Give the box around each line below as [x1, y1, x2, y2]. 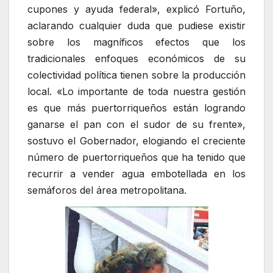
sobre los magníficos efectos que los [27, 36, 246, 49]
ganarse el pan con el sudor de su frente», [27, 118, 246, 131]
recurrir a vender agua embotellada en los [27, 168, 246, 180]
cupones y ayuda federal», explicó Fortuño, [27, 3, 246, 16]
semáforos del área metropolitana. [27, 184, 186, 197]
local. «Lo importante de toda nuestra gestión [27, 85, 246, 98]
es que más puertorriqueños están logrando [27, 102, 246, 115]
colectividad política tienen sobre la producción [27, 69, 246, 82]
